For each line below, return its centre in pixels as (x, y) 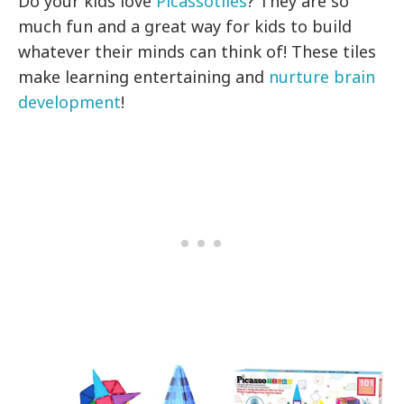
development (69, 102)
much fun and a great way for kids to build (185, 27)
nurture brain (322, 77)
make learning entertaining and (144, 77)
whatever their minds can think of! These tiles (197, 52)
